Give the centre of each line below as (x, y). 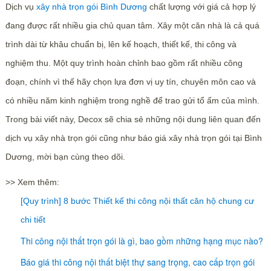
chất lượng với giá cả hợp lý (201, 7)
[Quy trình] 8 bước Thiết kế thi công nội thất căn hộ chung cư (137, 201)
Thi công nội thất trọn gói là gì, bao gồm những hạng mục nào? (142, 241)
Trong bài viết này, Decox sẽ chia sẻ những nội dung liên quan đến (133, 119)
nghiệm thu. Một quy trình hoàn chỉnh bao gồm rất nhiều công (124, 63)
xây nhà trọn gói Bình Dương (91, 7)
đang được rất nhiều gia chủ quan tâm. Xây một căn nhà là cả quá (132, 25)
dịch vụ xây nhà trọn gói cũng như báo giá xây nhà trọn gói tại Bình (133, 138)
